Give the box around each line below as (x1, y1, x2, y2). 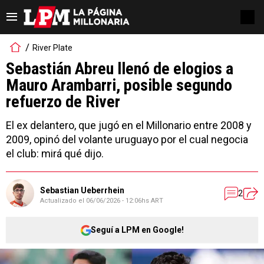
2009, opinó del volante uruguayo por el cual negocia (6, 133, 248, 146)
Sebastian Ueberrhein (40, 185, 124, 195)
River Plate (32, 42, 72, 52)
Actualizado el (40, 196, 86, 204)
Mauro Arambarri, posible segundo (6, 75, 232, 95)
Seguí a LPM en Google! (91, 225, 184, 235)
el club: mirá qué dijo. (6, 147, 104, 160)
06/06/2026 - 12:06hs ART (86, 196, 163, 204)
